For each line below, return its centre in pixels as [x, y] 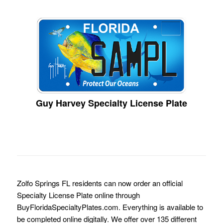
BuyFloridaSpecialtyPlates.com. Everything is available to [110, 207]
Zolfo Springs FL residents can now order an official [100, 183]
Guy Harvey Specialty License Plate [111, 103]
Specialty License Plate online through [78, 195]
